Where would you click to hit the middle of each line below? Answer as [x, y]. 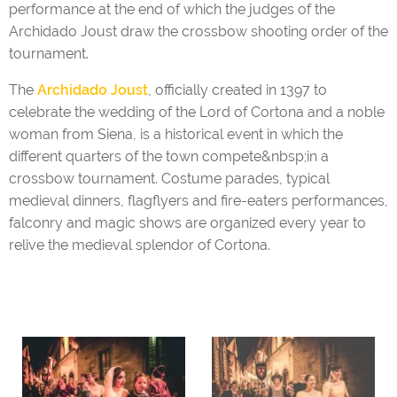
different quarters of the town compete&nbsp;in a [169, 157]
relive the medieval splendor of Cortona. [140, 245]
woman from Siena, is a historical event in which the [176, 135]
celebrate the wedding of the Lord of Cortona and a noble [197, 113]
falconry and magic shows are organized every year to [187, 223]
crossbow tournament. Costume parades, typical [169, 179]
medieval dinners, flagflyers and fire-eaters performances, [198, 201]
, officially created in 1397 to [237, 90]
